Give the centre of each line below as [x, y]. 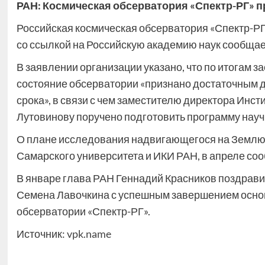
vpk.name [89, 234]
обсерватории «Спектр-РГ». [83, 211]
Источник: [41, 234]
